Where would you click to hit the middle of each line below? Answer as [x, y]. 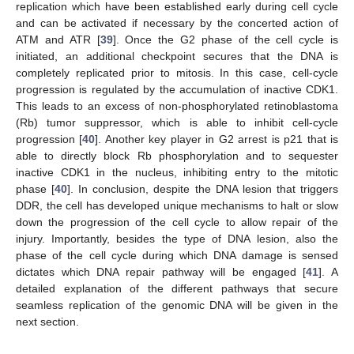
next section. [47, 321]
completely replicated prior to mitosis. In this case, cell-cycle [177, 72]
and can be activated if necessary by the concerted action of [177, 23]
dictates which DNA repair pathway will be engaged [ [161, 271]
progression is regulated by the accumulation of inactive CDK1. [177, 89]
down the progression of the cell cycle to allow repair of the [177, 222]
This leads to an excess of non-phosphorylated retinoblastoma [177, 105]
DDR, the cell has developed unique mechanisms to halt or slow [177, 205]
